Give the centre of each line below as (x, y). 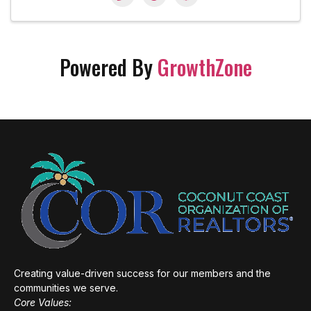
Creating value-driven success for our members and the (142, 273)
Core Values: (43, 302)
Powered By (108, 67)
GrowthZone (204, 67)
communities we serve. (66, 287)
